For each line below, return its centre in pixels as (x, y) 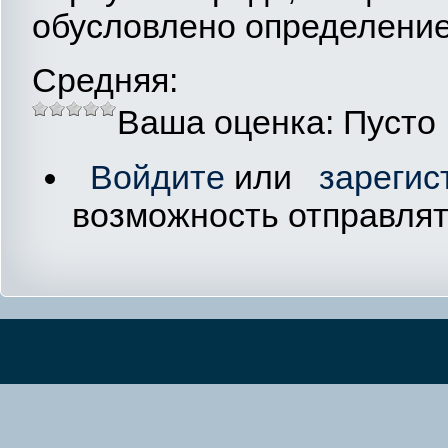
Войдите (157, 176)
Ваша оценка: (229, 122)
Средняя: (104, 80)
